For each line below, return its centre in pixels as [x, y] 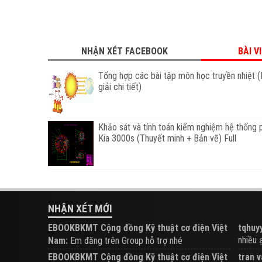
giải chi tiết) [120, 87]
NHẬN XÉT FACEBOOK [124, 51]
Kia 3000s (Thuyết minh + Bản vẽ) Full [167, 139]
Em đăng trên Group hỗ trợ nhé [126, 241]
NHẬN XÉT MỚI [80, 209]
